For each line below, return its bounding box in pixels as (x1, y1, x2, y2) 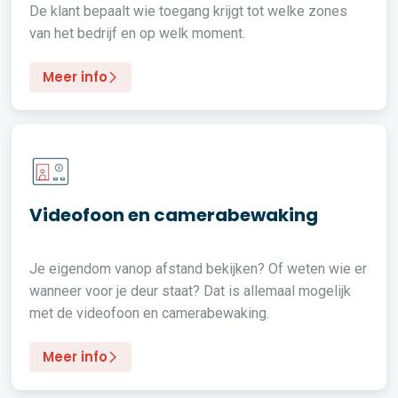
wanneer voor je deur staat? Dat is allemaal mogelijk (29, 283, 352, 299)
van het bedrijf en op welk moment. (29, 25, 246, 42)
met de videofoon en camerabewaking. (29, 305, 270, 322)
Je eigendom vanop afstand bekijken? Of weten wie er (29, 260, 368, 277)
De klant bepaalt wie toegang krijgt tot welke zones (29, 3, 348, 20)
